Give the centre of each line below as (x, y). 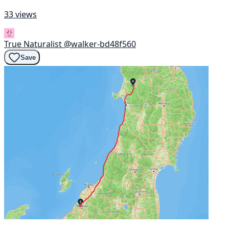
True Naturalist (33, 44)
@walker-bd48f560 (100, 44)
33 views (20, 15)
